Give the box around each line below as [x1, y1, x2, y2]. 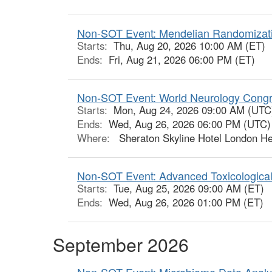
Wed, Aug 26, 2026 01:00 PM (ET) [109, 194, 263, 209]
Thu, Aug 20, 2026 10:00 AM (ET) [114, 38, 265, 53]
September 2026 [53, 231, 189, 257]
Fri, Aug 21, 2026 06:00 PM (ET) [109, 52, 255, 67]
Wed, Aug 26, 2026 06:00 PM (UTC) [109, 116, 271, 131]
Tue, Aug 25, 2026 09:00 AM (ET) [114, 180, 264, 195]
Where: [77, 130, 113, 145]
